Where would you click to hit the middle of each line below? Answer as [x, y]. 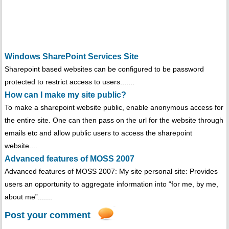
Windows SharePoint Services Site [71, 57]
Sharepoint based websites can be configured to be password [104, 69]
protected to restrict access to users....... [69, 82]
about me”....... [28, 197]
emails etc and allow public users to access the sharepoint [98, 133]
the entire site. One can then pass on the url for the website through [114, 120]
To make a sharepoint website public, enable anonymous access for [114, 108]
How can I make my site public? [65, 95]
